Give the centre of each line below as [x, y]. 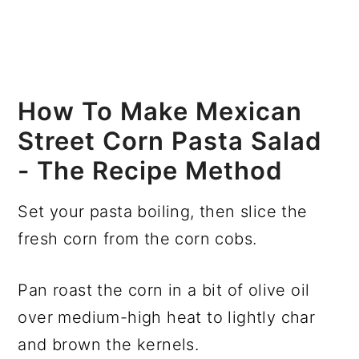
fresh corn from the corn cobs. [137, 238]
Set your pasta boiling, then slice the [163, 211]
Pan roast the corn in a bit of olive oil [164, 290]
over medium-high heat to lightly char [167, 317]
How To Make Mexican [160, 111]
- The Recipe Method [151, 170]
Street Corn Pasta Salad [170, 140]
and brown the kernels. [109, 344]
